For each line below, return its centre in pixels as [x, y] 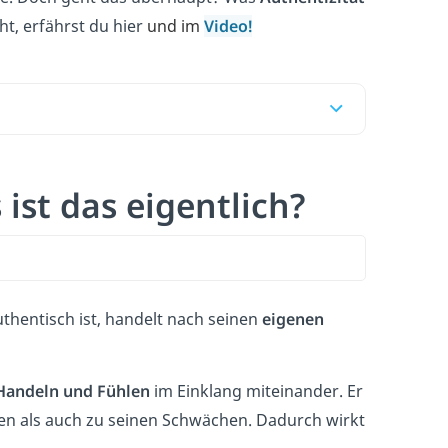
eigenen [293, 318]
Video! [228, 25]
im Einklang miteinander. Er [256, 390]
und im [175, 25]
